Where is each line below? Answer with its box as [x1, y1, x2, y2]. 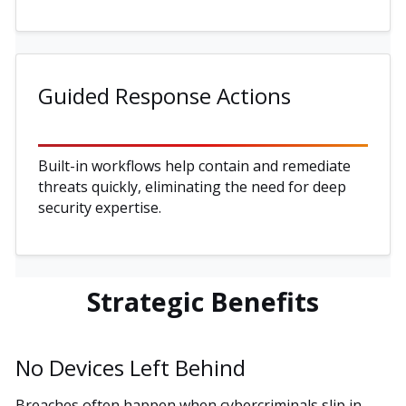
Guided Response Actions [38, 80, 291, 111]
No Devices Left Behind [15, 352, 246, 382]
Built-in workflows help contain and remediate [38, 155, 351, 176]
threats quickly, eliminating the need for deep [38, 176, 346, 197]
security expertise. [38, 197, 161, 217]
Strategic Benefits [87, 283, 319, 319]
